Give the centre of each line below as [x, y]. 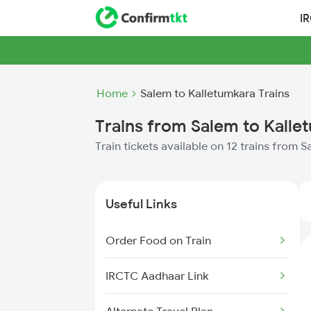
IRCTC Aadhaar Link [157, 276]
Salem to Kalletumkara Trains [215, 93]
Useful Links [141, 204]
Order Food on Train [158, 240]
